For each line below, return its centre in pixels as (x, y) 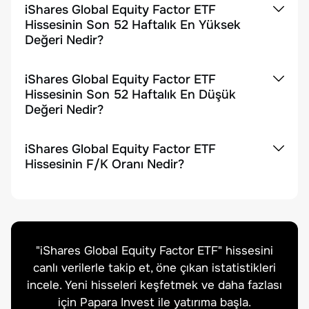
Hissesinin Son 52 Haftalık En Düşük (130, 94)
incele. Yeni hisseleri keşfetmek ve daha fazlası (154, 285)
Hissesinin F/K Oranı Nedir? (104, 164)
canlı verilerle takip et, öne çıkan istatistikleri (154, 268)
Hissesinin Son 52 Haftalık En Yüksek (133, 25)
